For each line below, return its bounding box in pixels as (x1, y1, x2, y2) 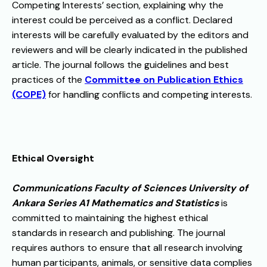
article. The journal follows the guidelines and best (12, 58, 229, 72)
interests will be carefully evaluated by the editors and (12, 29, 249, 42)
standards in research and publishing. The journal (12, 226, 225, 240)
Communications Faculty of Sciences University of (12, 182, 248, 195)
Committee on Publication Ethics (85, 73, 243, 86)
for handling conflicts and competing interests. (46, 88, 252, 101)
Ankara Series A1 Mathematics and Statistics (12, 197, 219, 210)
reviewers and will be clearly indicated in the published (12, 44, 247, 57)
